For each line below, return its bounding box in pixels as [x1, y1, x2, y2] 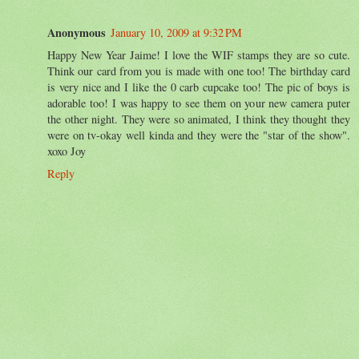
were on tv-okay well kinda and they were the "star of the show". [47, 127, 350, 143]
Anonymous [47, 23, 106, 41]
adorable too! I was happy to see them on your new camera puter [47, 95, 350, 111]
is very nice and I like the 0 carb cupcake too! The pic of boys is [47, 79, 350, 95]
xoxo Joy [47, 143, 86, 159]
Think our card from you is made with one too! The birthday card [47, 63, 350, 79]
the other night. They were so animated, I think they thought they [47, 111, 350, 127]
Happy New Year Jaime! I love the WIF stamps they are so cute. [47, 46, 350, 63]
